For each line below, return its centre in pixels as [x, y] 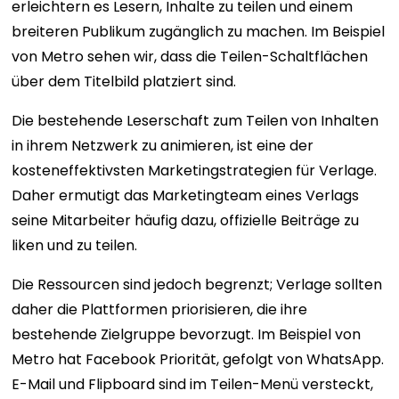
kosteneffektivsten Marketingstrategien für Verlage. [195, 170]
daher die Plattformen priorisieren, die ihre [160, 309]
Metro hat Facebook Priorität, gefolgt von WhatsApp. [198, 359]
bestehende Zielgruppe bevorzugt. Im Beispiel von [187, 334]
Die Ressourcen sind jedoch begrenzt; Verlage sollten [197, 284]
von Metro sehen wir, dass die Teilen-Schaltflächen [190, 56]
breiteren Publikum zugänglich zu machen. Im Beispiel [199, 31]
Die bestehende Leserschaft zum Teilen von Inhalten [195, 120]
